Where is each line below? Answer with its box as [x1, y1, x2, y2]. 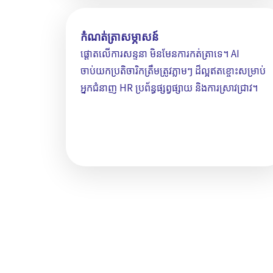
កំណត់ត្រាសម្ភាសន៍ [80, 28, 158, 44]
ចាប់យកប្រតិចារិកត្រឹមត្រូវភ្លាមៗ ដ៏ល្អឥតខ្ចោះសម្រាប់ [80, 63, 266, 78]
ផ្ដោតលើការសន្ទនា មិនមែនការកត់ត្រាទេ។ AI [80, 46, 239, 61]
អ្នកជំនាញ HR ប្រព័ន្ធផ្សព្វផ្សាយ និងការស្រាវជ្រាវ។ [80, 80, 258, 95]
